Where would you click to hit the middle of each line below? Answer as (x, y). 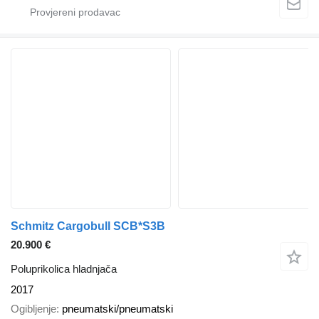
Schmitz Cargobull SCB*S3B (88, 226)
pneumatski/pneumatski (117, 308)
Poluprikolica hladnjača (64, 269)
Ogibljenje (33, 308)
